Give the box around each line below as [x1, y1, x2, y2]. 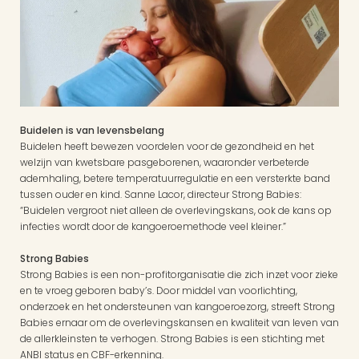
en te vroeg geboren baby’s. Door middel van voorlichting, [20, 283, 297, 297]
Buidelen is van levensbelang [20, 123, 164, 137]
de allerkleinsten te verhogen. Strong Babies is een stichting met [20, 331, 325, 345]
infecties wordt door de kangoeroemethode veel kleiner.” [20, 219, 286, 233]
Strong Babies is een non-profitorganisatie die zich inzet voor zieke [20, 267, 338, 281]
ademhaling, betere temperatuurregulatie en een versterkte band [20, 171, 330, 185]
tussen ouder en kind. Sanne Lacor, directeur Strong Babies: [20, 187, 301, 201]
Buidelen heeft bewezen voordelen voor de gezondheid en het [20, 139, 314, 153]
